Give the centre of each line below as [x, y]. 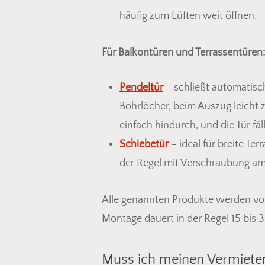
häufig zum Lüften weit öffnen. [188, 16]
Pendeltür [141, 87]
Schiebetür [144, 144]
